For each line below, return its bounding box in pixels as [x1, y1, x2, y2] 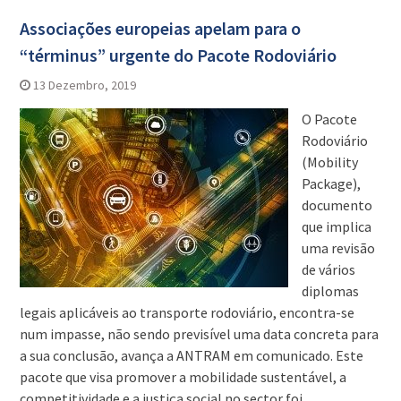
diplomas [301, 282, 359, 301]
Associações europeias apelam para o [19, 17, 301, 40]
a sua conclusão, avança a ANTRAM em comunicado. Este [19, 346, 363, 365]
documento [301, 196, 372, 215]
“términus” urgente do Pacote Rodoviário [19, 44, 337, 67]
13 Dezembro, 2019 [32, 77, 136, 94]
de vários [301, 260, 355, 279]
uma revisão [301, 239, 375, 258]
